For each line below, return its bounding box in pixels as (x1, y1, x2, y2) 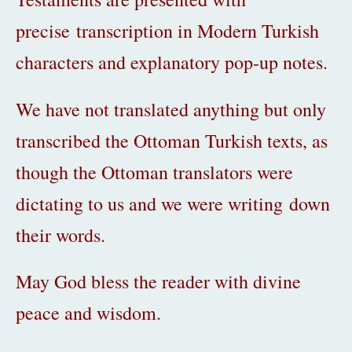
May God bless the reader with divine (16, 268, 301, 294)
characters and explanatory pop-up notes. (16, 49, 328, 75)
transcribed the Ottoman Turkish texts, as (16, 127, 328, 153)
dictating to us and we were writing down (16, 190, 330, 216)
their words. (16, 222, 112, 247)
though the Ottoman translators (16, 159, 252, 185)
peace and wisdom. (16, 299, 161, 325)
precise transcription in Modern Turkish (16, 18, 319, 44)
